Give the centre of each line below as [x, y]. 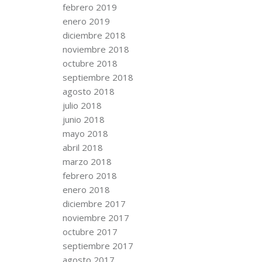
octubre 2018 [90, 63]
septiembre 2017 [98, 246]
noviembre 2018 [96, 49]
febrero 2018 [89, 175]
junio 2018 [83, 119]
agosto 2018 [88, 91]
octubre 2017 [90, 232]
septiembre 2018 [98, 77]
